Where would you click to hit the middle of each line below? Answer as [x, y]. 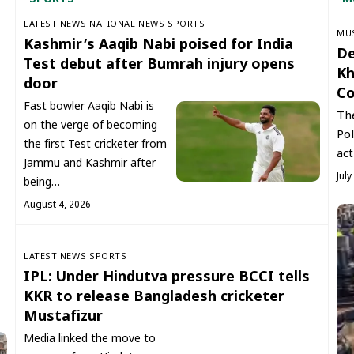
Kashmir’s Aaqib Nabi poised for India [158, 45]
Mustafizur [63, 317]
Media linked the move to [90, 339]
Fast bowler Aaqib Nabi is [89, 107]
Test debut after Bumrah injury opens [159, 65]
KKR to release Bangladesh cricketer [154, 297]
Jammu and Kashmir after [90, 164]
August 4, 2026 [57, 205]
